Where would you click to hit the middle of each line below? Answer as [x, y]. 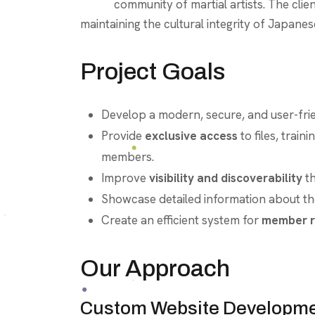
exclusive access [191, 135]
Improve [125, 178]
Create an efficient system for [181, 220]
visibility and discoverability [226, 178]
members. [128, 156]
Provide [123, 135]
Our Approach [155, 268]
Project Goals [153, 71]
